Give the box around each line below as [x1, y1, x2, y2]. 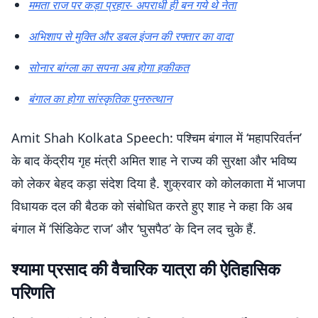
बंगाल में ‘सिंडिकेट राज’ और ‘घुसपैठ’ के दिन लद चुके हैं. [11, 220, 256, 237]
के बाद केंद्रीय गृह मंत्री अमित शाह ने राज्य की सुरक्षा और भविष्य [11, 152, 297, 169]
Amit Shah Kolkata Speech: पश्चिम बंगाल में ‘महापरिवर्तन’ [11, 129, 302, 146]
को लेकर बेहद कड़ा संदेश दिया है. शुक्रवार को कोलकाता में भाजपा [11, 175, 305, 192]
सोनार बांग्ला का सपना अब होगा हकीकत [28, 60, 189, 75]
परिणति [11, 280, 55, 304]
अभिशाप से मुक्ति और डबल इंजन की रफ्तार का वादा [28, 28, 233, 44]
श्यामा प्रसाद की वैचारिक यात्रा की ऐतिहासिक [11, 257, 280, 280]
